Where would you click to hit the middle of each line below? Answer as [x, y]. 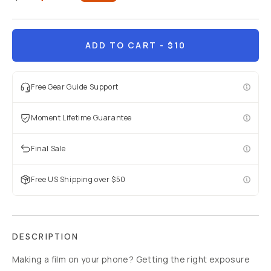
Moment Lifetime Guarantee [81, 118]
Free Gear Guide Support [75, 87]
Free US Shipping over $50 [78, 179]
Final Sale [48, 149]
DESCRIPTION [46, 237]
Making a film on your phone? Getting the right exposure [131, 259]
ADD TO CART [121, 45]
